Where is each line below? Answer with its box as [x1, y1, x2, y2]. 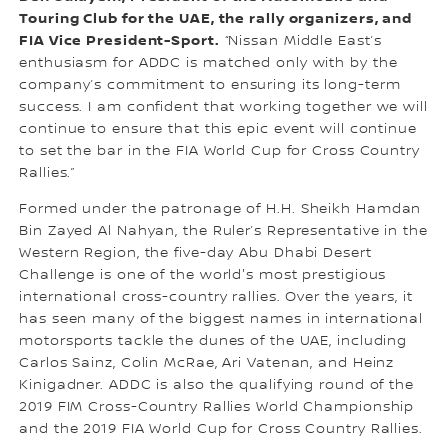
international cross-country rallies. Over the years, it [19, 289, 413, 306]
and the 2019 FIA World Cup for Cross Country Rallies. [19, 421, 423, 438]
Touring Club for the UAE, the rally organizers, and [19, 10, 413, 28]
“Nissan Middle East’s [219, 33, 382, 50]
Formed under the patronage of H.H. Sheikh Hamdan [19, 201, 422, 218]
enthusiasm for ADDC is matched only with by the [19, 55, 398, 72]
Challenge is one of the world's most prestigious [19, 267, 387, 284]
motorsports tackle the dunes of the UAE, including [19, 333, 408, 350]
